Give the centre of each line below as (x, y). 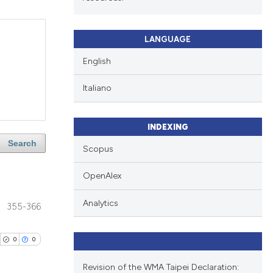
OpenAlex (102, 176)
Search (22, 144)
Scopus (98, 149)
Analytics (100, 203)
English (97, 61)
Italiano (97, 88)
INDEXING (168, 127)
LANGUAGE (168, 39)
